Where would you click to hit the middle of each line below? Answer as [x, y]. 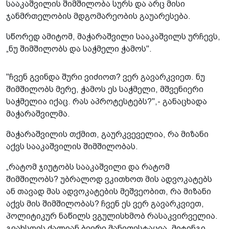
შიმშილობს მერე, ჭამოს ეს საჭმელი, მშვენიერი [105, 89]
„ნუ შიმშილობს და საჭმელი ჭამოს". [79, 49]
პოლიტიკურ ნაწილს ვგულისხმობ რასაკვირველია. [112, 216]
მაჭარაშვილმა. [38, 113]
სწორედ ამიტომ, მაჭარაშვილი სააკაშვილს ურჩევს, [113, 36]
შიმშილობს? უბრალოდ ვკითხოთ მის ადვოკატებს [109, 179]
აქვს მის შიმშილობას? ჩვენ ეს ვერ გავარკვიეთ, [105, 203]
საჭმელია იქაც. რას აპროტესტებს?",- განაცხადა [107, 101]
